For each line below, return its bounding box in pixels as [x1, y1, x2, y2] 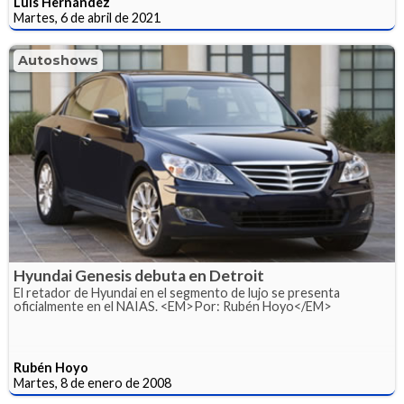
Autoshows [18, 52, 98, 69]
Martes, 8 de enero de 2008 [14, 375, 171, 390]
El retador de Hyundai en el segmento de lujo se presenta [14, 285, 340, 300]
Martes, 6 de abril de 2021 [14, 10, 161, 26]
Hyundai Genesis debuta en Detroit [14, 266, 264, 285]
